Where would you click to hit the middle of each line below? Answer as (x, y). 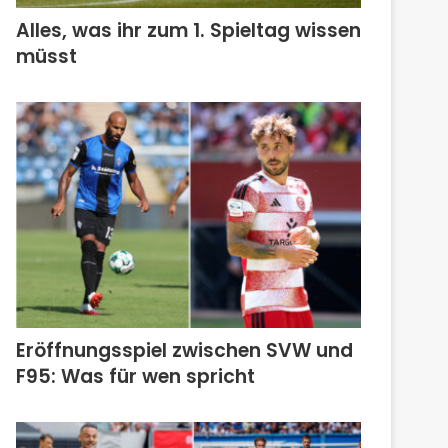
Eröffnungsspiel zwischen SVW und (185, 350)
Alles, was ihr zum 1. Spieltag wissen (189, 30)
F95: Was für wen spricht (136, 376)
